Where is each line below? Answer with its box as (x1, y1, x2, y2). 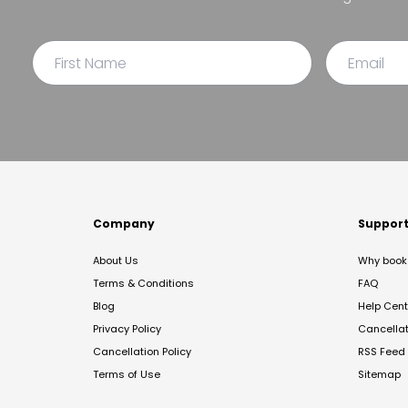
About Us (93, 253, 138, 268)
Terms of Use (93, 367, 160, 382)
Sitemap (358, 367, 401, 382)
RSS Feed (358, 344, 405, 359)
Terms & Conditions (93, 276, 194, 291)
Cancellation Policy (93, 344, 191, 359)
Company (93, 216, 155, 231)
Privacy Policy (93, 321, 161, 336)
